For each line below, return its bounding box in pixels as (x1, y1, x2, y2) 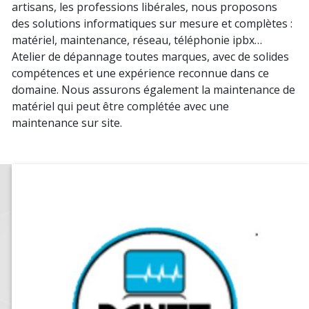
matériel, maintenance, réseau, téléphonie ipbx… (12, 32, 262, 48)
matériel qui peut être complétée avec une (12, 98, 229, 114)
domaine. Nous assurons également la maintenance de (12, 81, 295, 97)
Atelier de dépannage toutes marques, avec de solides (12, 48, 289, 64)
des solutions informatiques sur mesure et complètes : (12, 15, 292, 31)
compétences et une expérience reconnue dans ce (12, 65, 269, 81)
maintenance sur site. (12, 114, 128, 130)
